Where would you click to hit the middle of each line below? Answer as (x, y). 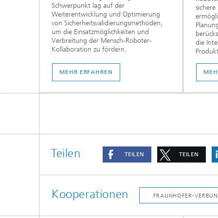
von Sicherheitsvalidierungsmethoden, (107, 23)
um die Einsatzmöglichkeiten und (100, 32)
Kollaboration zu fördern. (89, 49)
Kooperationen (90, 194)
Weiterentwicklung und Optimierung (106, 14)
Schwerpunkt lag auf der (88, 5)
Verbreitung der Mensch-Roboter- (102, 40)
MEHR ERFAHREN (86, 72)
